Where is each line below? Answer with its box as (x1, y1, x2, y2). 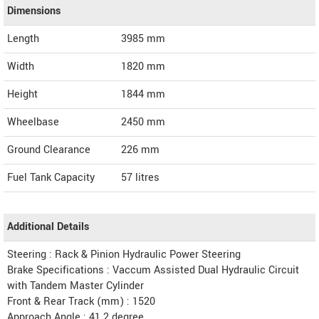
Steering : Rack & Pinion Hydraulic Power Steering (7, 246, 241, 262)
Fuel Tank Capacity (7, 169, 95, 185)
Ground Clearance (7, 142, 90, 157)
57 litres (121, 169, 159, 185)
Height (7, 86, 38, 102)
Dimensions (7, 3, 61, 19)
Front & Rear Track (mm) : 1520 (7, 293, 155, 309)
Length (7, 31, 39, 46)
